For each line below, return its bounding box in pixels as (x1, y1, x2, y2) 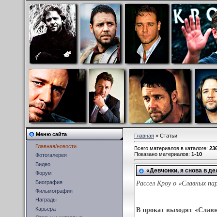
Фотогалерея (35, 152, 67, 158)
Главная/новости (35, 143, 77, 149)
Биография (35, 179, 62, 185)
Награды (35, 197, 57, 203)
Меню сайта (36, 131, 67, 137)
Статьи (160, 133, 177, 139)
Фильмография (35, 187, 73, 194)
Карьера (35, 205, 56, 212)
